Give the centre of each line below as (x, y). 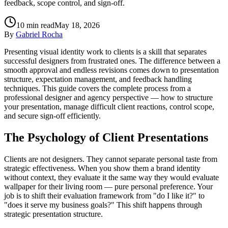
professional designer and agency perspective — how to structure (108, 97)
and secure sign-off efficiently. (52, 116)
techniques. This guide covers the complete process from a (97, 88)
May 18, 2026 (77, 25)
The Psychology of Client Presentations (106, 137)
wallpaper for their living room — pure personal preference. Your (108, 186)
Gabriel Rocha (39, 34)
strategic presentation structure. (53, 214)
